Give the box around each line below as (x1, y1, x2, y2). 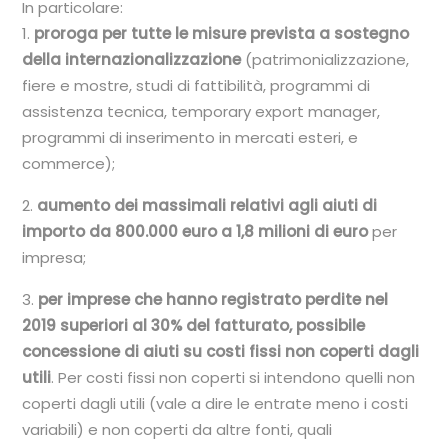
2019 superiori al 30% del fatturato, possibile (22, 315, 366, 336)
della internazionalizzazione (22, 49, 242, 70)
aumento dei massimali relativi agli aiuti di (37, 195, 378, 216)
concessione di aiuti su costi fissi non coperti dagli (22, 341, 420, 362)
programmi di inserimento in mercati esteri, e (22, 127, 359, 148)
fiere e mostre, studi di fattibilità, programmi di (22, 75, 371, 96)
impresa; (22, 247, 87, 268)
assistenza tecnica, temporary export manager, (22, 101, 381, 122)
